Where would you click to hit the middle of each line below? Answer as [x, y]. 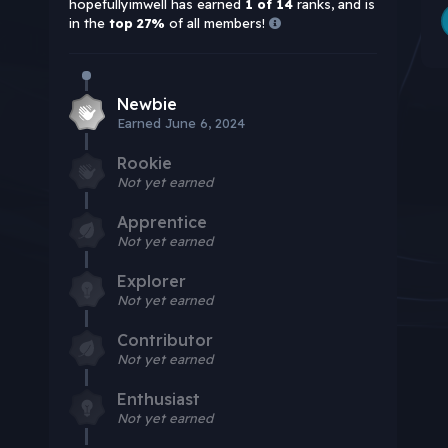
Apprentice [161, 221]
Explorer [151, 280]
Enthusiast [158, 398]
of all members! [216, 22]
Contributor [164, 339]
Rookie [144, 162]
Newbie [146, 103]
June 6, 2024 [204, 122]
